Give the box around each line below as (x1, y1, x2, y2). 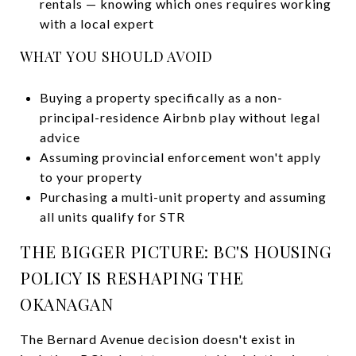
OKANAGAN (20, 292, 113, 315)
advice (39, 129, 80, 145)
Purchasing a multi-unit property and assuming (39, 188, 327, 204)
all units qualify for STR (39, 208, 185, 224)
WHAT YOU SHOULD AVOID (20, 46, 213, 66)
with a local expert (39, 15, 154, 31)
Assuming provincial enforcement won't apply (39, 149, 321, 164)
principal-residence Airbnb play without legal (39, 109, 320, 125)
